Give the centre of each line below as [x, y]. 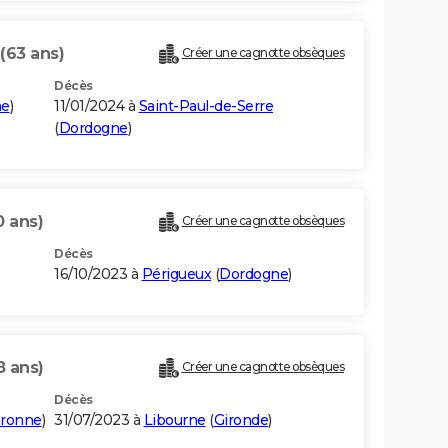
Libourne [174, 420]
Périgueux [176, 274]
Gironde [240, 420]
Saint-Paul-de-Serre [205, 106]
